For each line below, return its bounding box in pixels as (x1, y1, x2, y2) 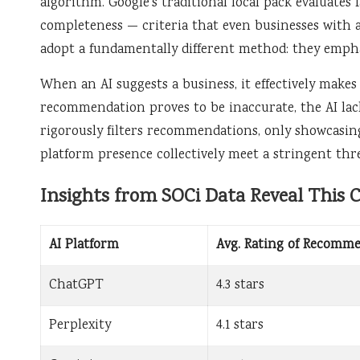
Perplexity (49, 316, 112, 337)
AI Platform (49, 235, 120, 256)
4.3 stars (216, 276, 265, 297)
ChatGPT (49, 276, 104, 297)
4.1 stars (216, 316, 264, 337)
